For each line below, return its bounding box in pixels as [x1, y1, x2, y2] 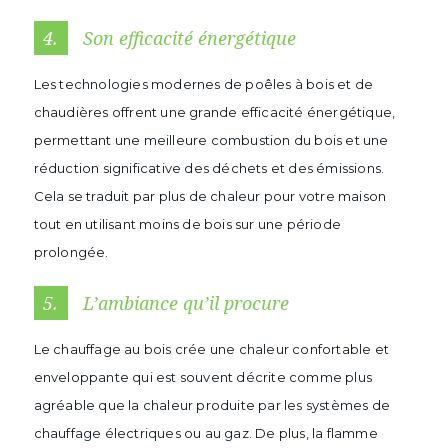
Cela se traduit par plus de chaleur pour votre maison [33, 188, 387, 204]
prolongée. [33, 244, 109, 260]
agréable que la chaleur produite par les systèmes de [33, 397, 390, 413]
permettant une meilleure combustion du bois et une [33, 132, 389, 148]
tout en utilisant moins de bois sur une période [33, 216, 341, 232]
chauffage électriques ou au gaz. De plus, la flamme [33, 425, 378, 441]
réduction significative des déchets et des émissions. [33, 160, 385, 176]
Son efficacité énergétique [77, 26, 296, 50]
